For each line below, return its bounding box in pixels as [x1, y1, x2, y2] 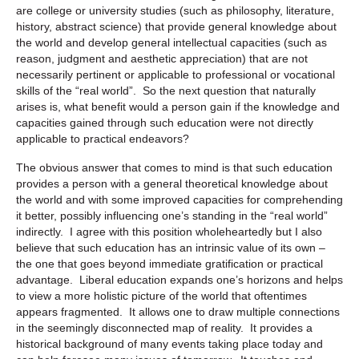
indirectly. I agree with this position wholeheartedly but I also [16, 224, 322, 238]
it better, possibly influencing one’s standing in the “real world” [16, 208, 328, 222]
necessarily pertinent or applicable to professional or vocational [16, 67, 335, 81]
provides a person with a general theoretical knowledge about [16, 176, 328, 190]
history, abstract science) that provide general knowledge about [16, 19, 337, 33]
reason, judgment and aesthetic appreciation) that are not [16, 51, 308, 65]
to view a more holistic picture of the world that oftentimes [16, 288, 307, 302]
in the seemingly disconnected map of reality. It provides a [16, 321, 313, 334]
